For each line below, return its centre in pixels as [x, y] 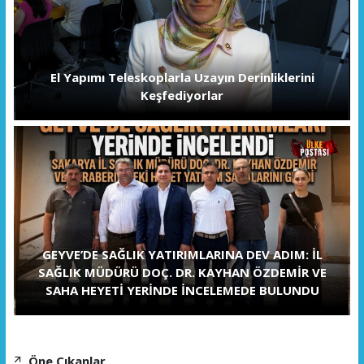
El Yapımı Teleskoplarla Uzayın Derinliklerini [182, 78]
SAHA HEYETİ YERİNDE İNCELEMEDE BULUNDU [182, 290]
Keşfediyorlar [182, 95]
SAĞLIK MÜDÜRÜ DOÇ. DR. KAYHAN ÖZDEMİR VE [182, 272]
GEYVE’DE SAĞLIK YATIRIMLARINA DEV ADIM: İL [182, 254]
